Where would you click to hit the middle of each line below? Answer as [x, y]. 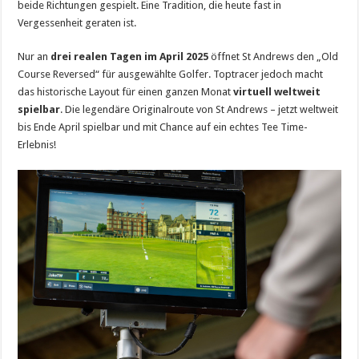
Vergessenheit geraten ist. [77, 23]
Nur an [34, 56]
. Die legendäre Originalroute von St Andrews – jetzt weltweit [200, 109]
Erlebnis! [37, 145]
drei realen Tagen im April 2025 [130, 56]
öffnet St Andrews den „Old [274, 56]
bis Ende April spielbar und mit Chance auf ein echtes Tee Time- [163, 127]
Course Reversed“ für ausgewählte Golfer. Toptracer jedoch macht [171, 74]
